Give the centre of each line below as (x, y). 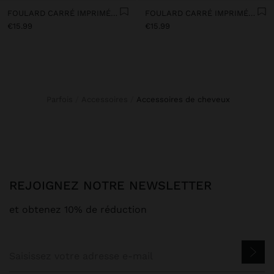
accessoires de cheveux (186, 99)
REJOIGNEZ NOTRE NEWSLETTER (114, 185)
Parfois (62, 99)
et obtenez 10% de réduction (78, 209)
